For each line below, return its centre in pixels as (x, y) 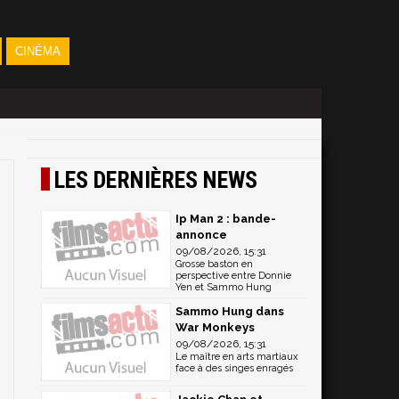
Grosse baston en (214, 264)
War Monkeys (215, 327)
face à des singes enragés (234, 368)
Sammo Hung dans (230, 311)
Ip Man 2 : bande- (226, 219)
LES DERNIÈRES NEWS (156, 180)
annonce (201, 235)
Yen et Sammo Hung (224, 287)
